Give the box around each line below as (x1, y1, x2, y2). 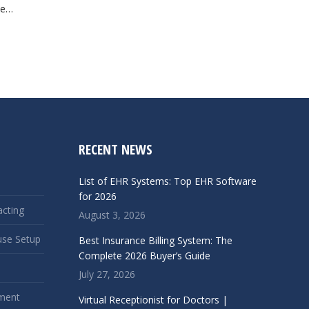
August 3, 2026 (78, 208, 146, 221)
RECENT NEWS (78, 140, 152, 159)
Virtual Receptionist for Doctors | (78, 293, 228, 306)
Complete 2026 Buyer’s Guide (78, 249, 210, 262)
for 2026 (78, 190, 117, 203)
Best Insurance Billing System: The (78, 234, 232, 247)
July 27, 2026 (78, 268, 135, 281)
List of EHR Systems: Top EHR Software (78, 175, 257, 188)
